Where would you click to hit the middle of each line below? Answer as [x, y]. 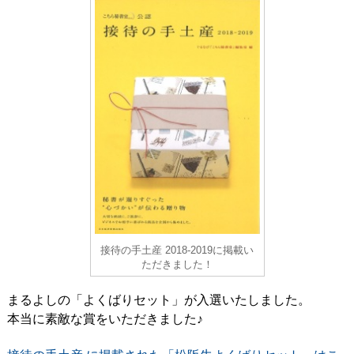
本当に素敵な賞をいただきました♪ [105, 318]
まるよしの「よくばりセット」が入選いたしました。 [158, 299]
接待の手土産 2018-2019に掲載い [177, 250]
